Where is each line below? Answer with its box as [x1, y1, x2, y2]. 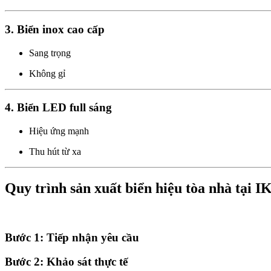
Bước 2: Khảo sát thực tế [5, 255, 128, 269]
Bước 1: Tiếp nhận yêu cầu [5, 230, 139, 244]
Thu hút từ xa [29, 146, 81, 157]
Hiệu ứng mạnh [29, 126, 89, 137]
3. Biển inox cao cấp [5, 22, 105, 36]
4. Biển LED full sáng [5, 101, 112, 114]
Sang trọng [29, 47, 71, 58]
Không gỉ [29, 68, 65, 79]
